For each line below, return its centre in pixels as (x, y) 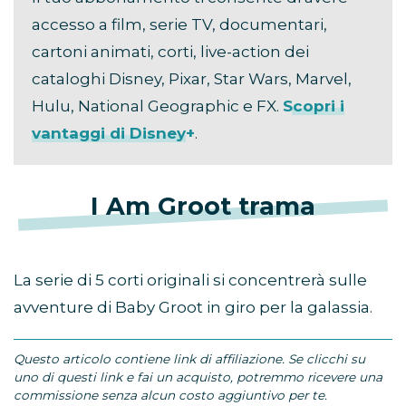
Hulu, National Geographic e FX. (157, 106)
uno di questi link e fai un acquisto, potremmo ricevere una (198, 377)
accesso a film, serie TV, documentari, (179, 25)
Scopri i (314, 106)
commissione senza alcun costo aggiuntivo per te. (170, 396)
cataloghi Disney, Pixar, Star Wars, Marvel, (192, 79)
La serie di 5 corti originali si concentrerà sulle (190, 280)
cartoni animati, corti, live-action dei (170, 52)
